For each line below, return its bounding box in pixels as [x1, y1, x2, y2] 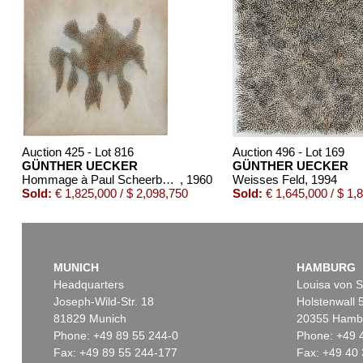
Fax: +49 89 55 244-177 [53, 346, 177, 360]
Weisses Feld [232, 173, 305, 187]
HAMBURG [296, 261, 356, 275]
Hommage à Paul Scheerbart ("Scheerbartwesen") [161, 173, 174, 187]
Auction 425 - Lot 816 [21, 145, 134, 160]
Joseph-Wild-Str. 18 [53, 295, 154, 309]
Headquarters [53, 278, 124, 292]
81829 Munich [53, 312, 126, 326]
